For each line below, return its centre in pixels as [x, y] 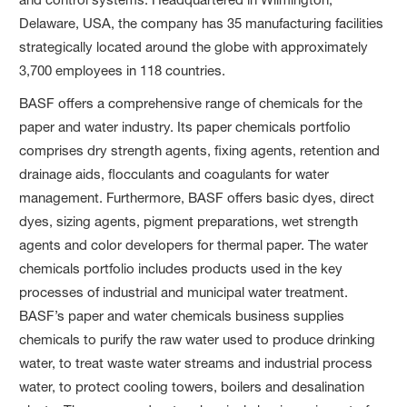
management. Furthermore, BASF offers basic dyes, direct [197, 197]
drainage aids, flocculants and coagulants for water [174, 174]
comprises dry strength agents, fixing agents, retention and [200, 150]
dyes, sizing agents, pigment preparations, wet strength [189, 221]
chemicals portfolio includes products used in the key [181, 268]
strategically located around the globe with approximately [194, 46]
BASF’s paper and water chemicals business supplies [182, 315]
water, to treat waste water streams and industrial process [196, 362]
